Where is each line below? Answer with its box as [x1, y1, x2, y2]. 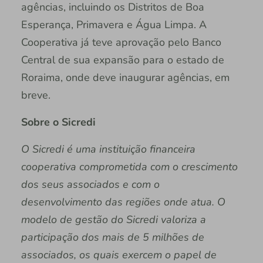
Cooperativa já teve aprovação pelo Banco [21, 35, 221, 49]
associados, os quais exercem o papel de [21, 247, 217, 262]
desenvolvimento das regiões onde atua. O [21, 194, 225, 209]
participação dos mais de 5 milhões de [21, 230, 204, 244]
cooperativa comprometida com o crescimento [21, 159, 238, 174]
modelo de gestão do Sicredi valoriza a [21, 212, 206, 227]
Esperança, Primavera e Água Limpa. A [21, 17, 207, 32]
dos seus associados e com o [21, 177, 160, 191]
